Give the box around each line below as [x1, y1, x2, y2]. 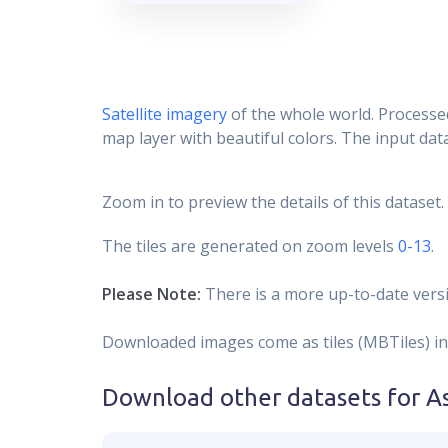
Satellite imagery [102, 103, 227, 125]
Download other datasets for [102, 384, 426, 411]
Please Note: [102, 283, 201, 305]
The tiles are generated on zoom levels [102, 235, 394, 257]
